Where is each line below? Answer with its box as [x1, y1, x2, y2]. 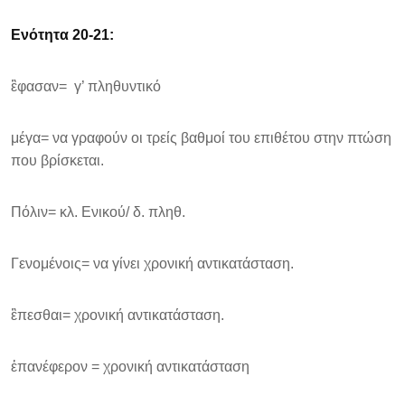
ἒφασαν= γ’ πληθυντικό [11, 79, 161, 94]
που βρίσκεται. [11, 153, 104, 168]
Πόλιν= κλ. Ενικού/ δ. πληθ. [11, 204, 185, 220]
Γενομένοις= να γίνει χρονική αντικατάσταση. [11, 256, 294, 271]
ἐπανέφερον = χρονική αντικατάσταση [11, 359, 250, 374]
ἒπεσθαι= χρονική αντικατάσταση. [11, 307, 224, 323]
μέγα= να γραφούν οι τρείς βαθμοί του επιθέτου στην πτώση [11, 130, 391, 146]
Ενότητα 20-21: [11, 27, 114, 42]
